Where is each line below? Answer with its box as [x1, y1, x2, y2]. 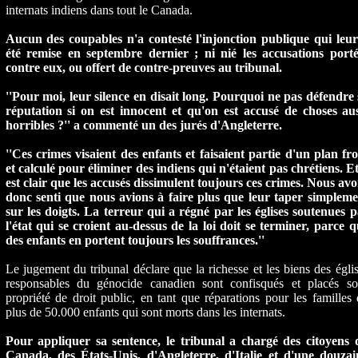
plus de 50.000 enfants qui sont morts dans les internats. [5, 305, 285, 319]
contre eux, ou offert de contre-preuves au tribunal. [5, 61, 282, 74]
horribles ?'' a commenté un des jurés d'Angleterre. [5, 118, 282, 132]
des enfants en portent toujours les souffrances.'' [5, 233, 265, 247]
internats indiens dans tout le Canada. [5, 3, 193, 17]
